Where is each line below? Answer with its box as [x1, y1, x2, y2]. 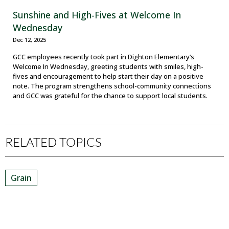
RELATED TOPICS [5, 134, 102, 150]
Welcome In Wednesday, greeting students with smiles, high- [13, 62, 203, 72]
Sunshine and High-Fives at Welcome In [13, 9, 181, 21]
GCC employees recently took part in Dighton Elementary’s [13, 52, 194, 62]
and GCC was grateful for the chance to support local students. [13, 91, 208, 101]
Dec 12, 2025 [13, 36, 46, 44]
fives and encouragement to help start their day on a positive [13, 72, 203, 81]
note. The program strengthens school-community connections [13, 81, 211, 91]
